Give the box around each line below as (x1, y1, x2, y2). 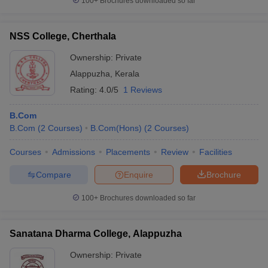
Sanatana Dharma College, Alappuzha (10, 229, 182, 239)
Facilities (199, 147, 232, 157)
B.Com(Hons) (90, 123, 142, 133)
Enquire (124, 169, 153, 179)
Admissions (52, 147, 95, 157)
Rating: (70, 85, 99, 95)
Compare (35, 169, 71, 179)
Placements (106, 147, 150, 157)
